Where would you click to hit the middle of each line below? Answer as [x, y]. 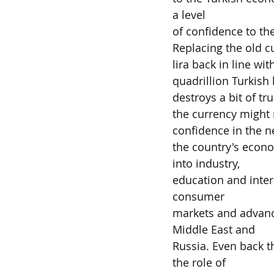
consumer [198, 196]
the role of [199, 262]
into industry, [206, 163]
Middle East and [214, 229]
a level [189, 15]
